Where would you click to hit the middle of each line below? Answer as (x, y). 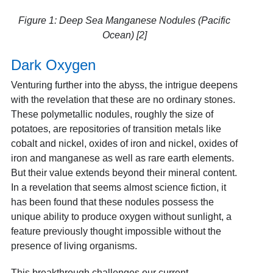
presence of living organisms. (75, 246)
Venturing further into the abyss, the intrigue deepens (124, 85)
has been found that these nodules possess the (112, 202)
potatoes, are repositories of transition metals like (116, 129)
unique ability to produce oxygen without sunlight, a (121, 217)
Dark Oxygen (53, 65)
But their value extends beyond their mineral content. (124, 173)
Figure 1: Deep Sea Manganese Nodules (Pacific (124, 21)
